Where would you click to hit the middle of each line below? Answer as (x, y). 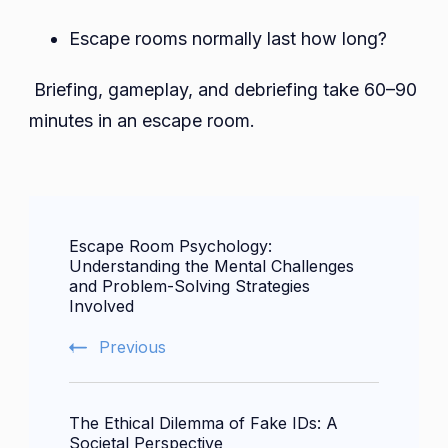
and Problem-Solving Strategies (189, 286)
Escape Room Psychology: (170, 246)
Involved (101, 306)
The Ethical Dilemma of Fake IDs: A (203, 423)
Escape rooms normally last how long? (228, 39)
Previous (132, 347)
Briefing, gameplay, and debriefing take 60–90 (223, 90)
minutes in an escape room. (142, 121)
